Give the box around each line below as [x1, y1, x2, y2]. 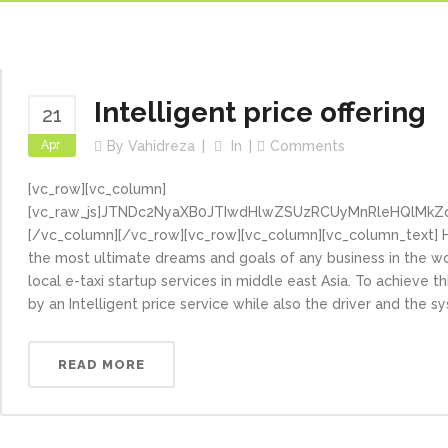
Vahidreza [128, 138, 195, 154]
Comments [270, 138, 345, 154]
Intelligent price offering [94, 96, 426, 129]
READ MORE [58, 357, 145, 372]
